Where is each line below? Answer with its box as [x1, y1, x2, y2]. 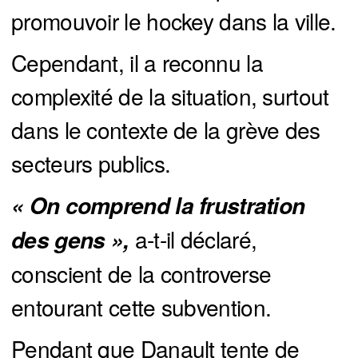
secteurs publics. [11, 147, 171, 180]
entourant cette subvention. [11, 291, 272, 324]
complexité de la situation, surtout [11, 80, 329, 113]
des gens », [11, 224, 129, 257]
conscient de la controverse [11, 257, 272, 290]
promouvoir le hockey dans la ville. [11, 5, 336, 38]
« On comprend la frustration [11, 189, 305, 222]
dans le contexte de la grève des [11, 113, 320, 146]
